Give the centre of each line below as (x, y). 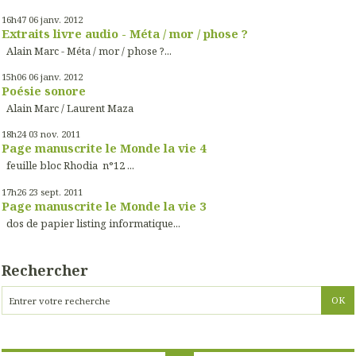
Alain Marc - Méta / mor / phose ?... (87, 50)
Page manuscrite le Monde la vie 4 (104, 148)
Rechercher (45, 271)
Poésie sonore (44, 90)
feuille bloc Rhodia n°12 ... (68, 166)
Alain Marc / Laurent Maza (70, 108)
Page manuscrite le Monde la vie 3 (104, 205)
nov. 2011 (60, 134)
